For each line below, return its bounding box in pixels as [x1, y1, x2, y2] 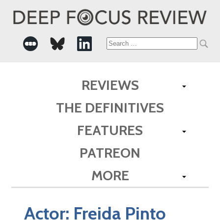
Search [106, 37, 142, 50]
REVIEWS [81, 76, 139, 93]
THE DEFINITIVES [56, 99, 164, 116]
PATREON [80, 144, 140, 161]
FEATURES [77, 121, 143, 138]
